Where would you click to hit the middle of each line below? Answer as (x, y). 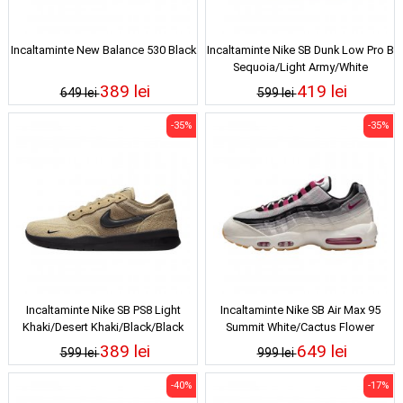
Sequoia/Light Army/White (300, 67)
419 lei (322, 91)
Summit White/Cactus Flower (300, 327)
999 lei (277, 352)
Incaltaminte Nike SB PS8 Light (103, 309)
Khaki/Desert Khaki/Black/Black (103, 327)
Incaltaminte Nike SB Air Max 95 (300, 309)
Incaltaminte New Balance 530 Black (103, 49)
